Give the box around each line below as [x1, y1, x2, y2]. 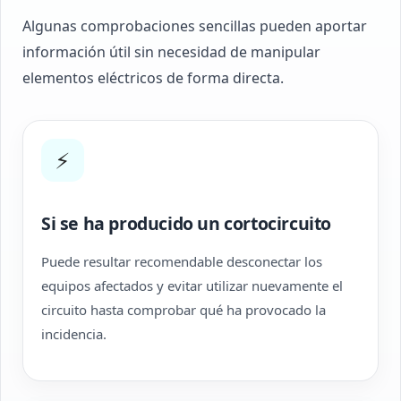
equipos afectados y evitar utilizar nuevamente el [41, 277, 343, 294]
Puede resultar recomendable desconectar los [41, 252, 322, 270]
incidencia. [41, 325, 107, 343]
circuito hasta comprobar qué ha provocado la [41, 301, 326, 319]
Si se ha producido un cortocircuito [41, 211, 331, 235]
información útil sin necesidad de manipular [22, 42, 320, 62]
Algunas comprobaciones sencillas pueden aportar [22, 16, 367, 36]
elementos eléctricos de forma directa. [22, 68, 284, 88]
